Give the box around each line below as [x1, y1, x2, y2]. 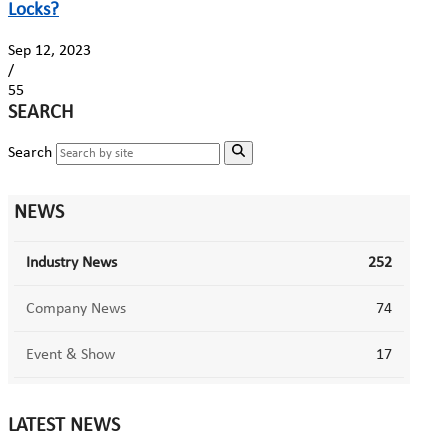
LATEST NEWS [8, 416, 120, 437]
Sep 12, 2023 [8, 42, 91, 59]
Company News [26, 301, 126, 318]
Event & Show [26, 347, 115, 364]
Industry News [26, 255, 117, 272]
